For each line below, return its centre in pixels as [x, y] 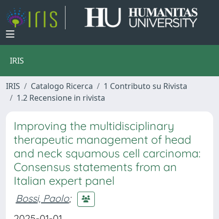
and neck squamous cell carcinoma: [107, 153]
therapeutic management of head [102, 140]
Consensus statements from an [95, 167]
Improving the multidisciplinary [94, 126]
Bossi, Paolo [42, 198]
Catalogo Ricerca [62, 86]
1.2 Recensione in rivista [61, 98]
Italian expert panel [64, 181]
